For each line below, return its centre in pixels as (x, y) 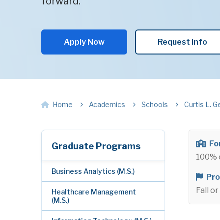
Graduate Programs (96, 146)
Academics (107, 104)
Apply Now (84, 42)
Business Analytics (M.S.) (93, 171)
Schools (155, 104)
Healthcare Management (94, 192)
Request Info (182, 42)
